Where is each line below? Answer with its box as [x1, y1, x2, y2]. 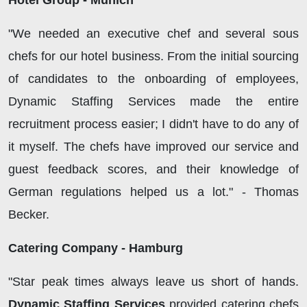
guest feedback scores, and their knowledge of [8, 162, 299, 177]
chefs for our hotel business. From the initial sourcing [8, 49, 299, 64]
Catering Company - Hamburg [8, 241, 183, 256]
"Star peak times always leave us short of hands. [8, 275, 299, 289]
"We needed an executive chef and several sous [8, 27, 299, 41]
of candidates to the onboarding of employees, [8, 72, 299, 86]
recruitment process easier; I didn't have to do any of [8, 117, 299, 132]
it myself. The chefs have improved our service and [8, 140, 299, 154]
